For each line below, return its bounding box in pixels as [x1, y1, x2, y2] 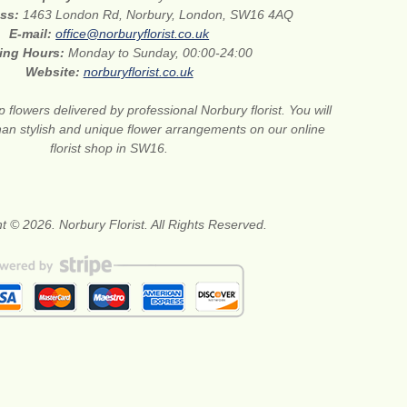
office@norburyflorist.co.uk [55, 25, 210, 41]
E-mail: [9, 25, 56, 41]
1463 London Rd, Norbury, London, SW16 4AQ [23, 6, 294, 22]
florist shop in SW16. [50, 140, 169, 155]
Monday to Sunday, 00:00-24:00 [68, 45, 253, 60]
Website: [25, 64, 84, 79]
